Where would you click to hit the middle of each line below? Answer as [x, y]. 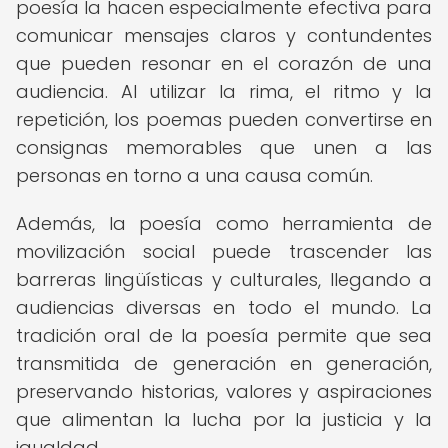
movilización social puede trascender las [224, 251]
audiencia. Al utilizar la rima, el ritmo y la [224, 91]
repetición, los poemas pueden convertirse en [224, 119]
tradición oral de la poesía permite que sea [224, 335]
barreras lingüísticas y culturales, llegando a [224, 279]
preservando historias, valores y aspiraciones [224, 391]
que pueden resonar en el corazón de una [224, 63]
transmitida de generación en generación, [224, 363]
